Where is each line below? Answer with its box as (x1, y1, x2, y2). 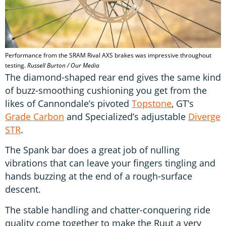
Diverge (188, 110, 220, 123)
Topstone (132, 97, 172, 109)
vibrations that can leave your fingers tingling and (5, 157, 215, 169)
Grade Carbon (5, 110, 64, 123)
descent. (5, 183, 41, 196)
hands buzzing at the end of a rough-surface (5, 170, 192, 183)
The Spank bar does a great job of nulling (5, 144, 180, 156)
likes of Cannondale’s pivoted (5, 97, 132, 109)
